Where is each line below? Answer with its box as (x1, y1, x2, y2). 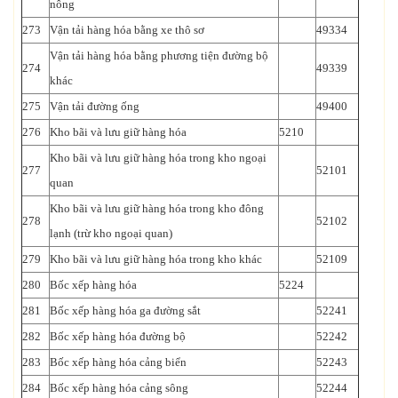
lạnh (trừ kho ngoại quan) (50, 226, 172, 240)
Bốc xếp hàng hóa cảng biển (50, 354, 187, 369)
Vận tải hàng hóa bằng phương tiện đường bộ (50, 48, 268, 62)
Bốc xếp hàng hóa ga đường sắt (50, 303, 201, 317)
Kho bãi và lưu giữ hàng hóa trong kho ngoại (50, 150, 267, 164)
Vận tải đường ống (50, 99, 139, 113)
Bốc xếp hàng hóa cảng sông (50, 380, 188, 394)
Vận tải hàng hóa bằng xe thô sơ (50, 22, 204, 36)
